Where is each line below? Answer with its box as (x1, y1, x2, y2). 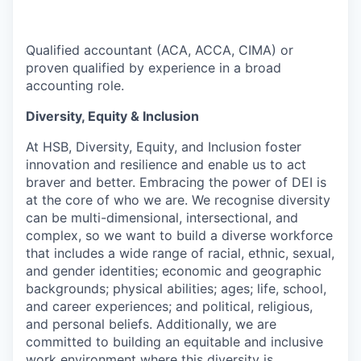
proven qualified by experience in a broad (26, 59, 281, 76)
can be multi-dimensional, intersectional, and (26, 209, 298, 226)
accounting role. (26, 77, 124, 93)
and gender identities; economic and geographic (26, 262, 322, 279)
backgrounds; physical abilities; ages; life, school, (26, 280, 326, 297)
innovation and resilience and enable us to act (26, 156, 306, 172)
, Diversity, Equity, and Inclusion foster (68, 138, 301, 155)
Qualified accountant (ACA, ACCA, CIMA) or (26, 41, 293, 58)
